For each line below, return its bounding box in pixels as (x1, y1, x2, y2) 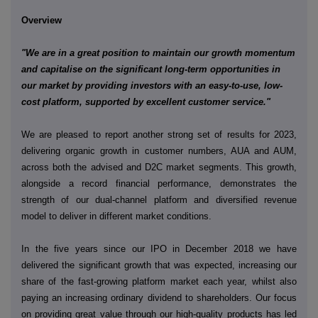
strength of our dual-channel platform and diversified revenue (21, 194, 297, 206)
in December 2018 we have (172, 243, 297, 255)
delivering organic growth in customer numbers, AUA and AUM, (21, 146, 297, 157)
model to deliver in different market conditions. (21, 211, 212, 222)
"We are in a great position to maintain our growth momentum (21, 47, 295, 58)
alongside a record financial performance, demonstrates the (21, 178, 297, 190)
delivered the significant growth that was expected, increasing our (21, 260, 297, 271)
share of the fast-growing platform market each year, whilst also (21, 276, 297, 287)
